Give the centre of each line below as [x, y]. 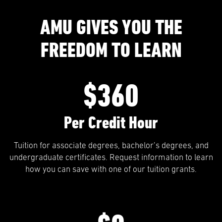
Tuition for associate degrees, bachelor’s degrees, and [111, 146]
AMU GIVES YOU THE [111, 28]
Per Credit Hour [111, 123]
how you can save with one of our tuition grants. [111, 170]
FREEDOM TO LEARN [111, 50]
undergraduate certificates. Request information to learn [111, 158]
